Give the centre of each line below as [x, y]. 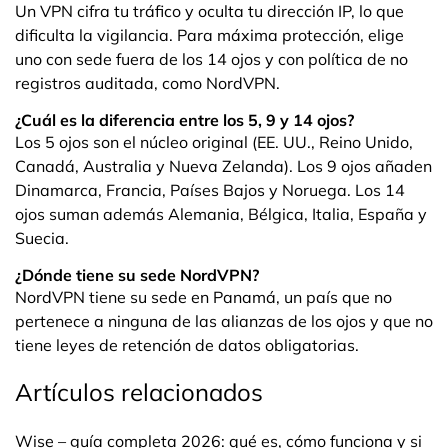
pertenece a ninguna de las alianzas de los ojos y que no [224, 321]
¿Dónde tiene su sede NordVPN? [137, 275]
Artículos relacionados [139, 392]
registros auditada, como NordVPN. [147, 83]
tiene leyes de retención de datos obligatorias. [187, 345]
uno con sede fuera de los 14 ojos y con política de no [211, 59]
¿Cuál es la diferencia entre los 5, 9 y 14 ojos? [184, 120]
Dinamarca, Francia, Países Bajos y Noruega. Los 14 [210, 190]
